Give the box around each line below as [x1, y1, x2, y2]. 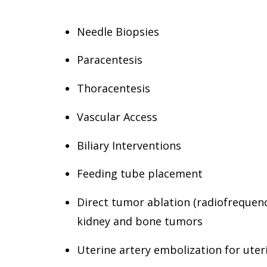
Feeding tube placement [77, 166, 203, 181]
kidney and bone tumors [77, 214, 203, 229]
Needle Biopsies [77, 24, 159, 39]
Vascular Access [77, 109, 157, 124]
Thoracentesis [77, 81, 150, 96]
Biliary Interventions [77, 138, 181, 153]
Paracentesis [77, 52, 142, 67]
